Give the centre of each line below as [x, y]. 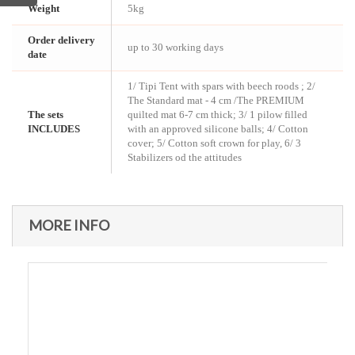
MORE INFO [69, 225]
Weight [44, 8]
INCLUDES [54, 129]
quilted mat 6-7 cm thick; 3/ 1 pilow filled [218, 115]
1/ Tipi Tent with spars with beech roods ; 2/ [221, 86]
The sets [46, 115]
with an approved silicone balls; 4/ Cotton [218, 129]
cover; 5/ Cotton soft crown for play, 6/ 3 [214, 143]
